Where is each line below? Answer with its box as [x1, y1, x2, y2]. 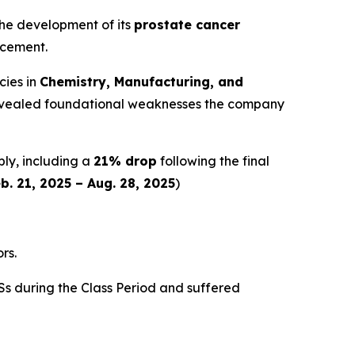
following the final [157, 153, 269, 170]
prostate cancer [134, 17, 240, 33]
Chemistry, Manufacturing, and [40, 74, 243, 90]
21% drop [94, 153, 157, 170]
